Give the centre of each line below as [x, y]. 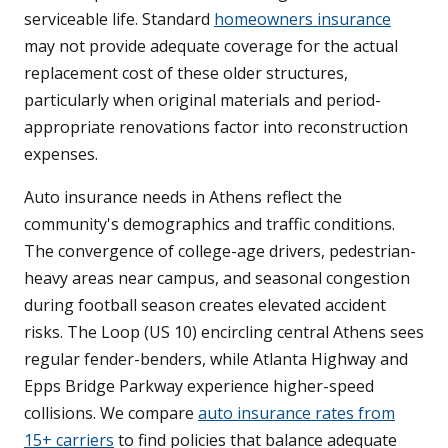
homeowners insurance [302, 19]
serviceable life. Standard [119, 19]
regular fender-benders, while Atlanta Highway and [216, 359]
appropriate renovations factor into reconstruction [216, 127]
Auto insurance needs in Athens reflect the [183, 197]
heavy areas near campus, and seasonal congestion [217, 278]
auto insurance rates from [296, 413]
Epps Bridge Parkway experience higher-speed [199, 386]
